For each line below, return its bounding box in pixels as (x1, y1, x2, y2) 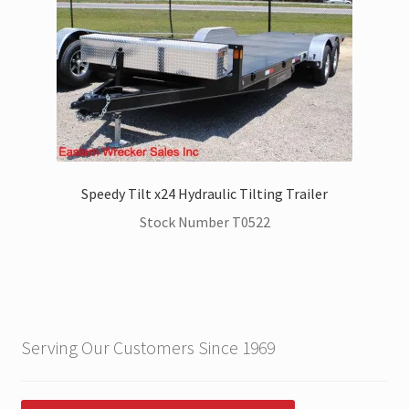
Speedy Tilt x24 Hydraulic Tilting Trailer (81, 184, 328, 204)
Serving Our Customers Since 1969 (20, 336, 275, 360)
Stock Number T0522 (139, 212, 270, 231)
